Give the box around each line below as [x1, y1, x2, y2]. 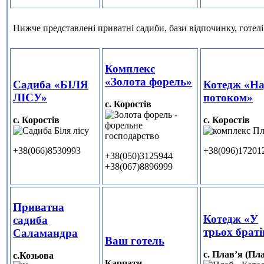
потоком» [203, 91, 253, 104]
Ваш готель [105, 234, 164, 247]
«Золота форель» [105, 75, 192, 88]
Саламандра [13, 226, 78, 239]
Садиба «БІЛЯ [13, 78, 88, 91]
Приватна [13, 200, 64, 213]
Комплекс [105, 62, 155, 75]
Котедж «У [203, 212, 258, 225]
